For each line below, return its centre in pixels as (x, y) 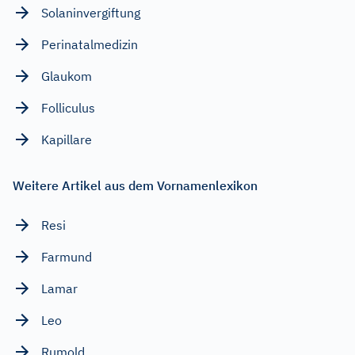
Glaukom (67, 76)
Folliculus (68, 107)
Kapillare (67, 139)
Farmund (67, 256)
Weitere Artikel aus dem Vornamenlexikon (135, 185)
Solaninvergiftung (91, 12)
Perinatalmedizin (90, 44)
